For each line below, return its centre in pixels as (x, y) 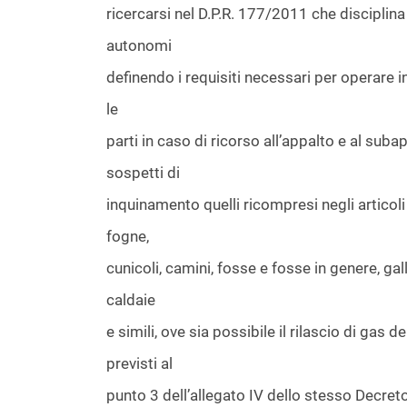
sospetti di (143, 173)
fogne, (128, 236)
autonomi (139, 45)
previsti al (139, 363)
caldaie (131, 300)
